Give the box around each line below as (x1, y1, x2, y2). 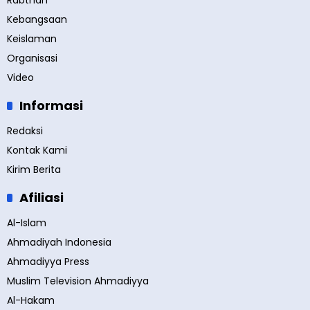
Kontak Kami (7, 143, 67, 158)
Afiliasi (19, 189, 64, 207)
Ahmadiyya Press (7, 255, 89, 269)
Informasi (19, 97, 83, 115)
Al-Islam (7, 216, 46, 230)
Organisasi (7, 51, 57, 66)
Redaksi (7, 124, 43, 138)
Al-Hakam (7, 293, 55, 308)
